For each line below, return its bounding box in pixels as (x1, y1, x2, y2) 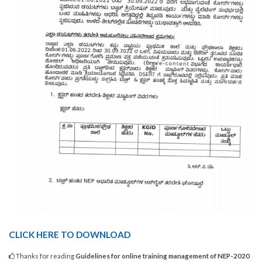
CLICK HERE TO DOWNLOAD (9, 229, 130, 240)
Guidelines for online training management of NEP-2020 (75, 251, 250, 260)
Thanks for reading (15, 251, 75, 260)
